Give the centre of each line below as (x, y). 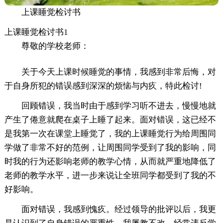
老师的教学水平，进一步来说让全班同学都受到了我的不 (110, 175)
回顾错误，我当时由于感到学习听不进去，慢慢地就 (118, 106)
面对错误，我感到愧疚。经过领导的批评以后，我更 (118, 209)
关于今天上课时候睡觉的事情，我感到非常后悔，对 (118, 72)
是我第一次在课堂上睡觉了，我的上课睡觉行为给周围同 (110, 133)
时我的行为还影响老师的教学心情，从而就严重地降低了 (110, 161)
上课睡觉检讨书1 (36, 32)
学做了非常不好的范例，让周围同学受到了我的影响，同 (110, 147)
